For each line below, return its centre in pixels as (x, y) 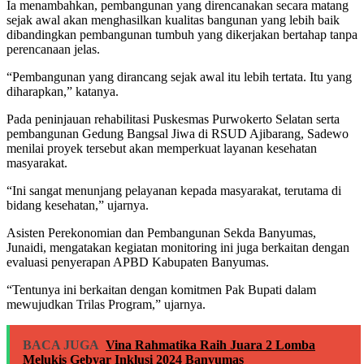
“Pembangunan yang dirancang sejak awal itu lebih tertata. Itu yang (179, 77)
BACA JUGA (61, 345)
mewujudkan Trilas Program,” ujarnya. (106, 305)
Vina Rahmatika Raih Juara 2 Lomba (210, 345)
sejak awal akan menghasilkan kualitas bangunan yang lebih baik (173, 20)
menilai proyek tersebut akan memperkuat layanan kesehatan (162, 149)
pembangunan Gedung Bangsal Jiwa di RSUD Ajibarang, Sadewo (178, 134)
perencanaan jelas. (53, 50)
